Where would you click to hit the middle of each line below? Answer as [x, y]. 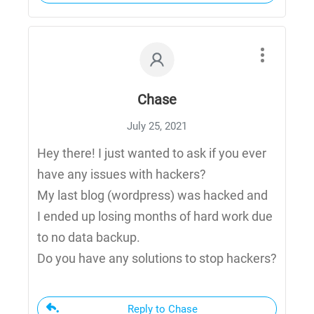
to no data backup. [89, 238]
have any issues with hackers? [122, 175]
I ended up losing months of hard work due [155, 217]
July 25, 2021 [157, 127]
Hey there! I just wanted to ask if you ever [152, 153]
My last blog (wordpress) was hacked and [152, 196]
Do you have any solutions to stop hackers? [157, 259]
